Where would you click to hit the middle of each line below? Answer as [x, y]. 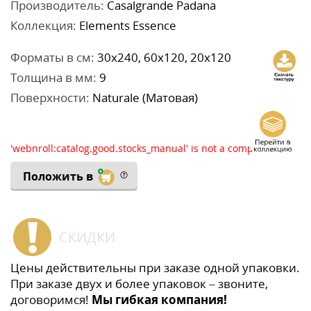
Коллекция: [43, 25]
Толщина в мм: [53, 77]
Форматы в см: [52, 57]
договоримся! [51, 299]
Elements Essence [126, 25]
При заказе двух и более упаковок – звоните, [139, 283]
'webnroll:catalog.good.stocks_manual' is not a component [145, 148]
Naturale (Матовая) [144, 97]
